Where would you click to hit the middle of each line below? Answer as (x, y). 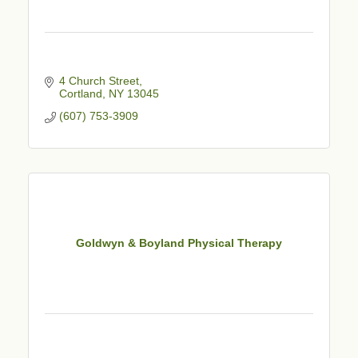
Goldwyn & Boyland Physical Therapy (179, 243)
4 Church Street (99, 80)
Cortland (80, 93)
